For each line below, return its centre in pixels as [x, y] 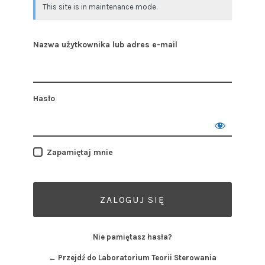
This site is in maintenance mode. [100, 7]
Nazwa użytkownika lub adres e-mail [105, 45]
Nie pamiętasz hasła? [132, 237]
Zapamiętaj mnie [80, 152]
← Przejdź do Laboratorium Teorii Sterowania [132, 258]
